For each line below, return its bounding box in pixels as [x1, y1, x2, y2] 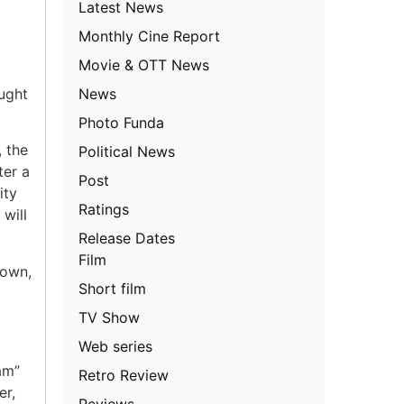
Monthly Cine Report [78, 26, 221, 45]
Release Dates [78, 228, 176, 247]
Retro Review [78, 365, 170, 384]
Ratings [78, 199, 130, 218]
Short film [78, 279, 147, 298]
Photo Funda [78, 113, 165, 132]
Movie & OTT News [78, 55, 210, 74]
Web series [78, 336, 153, 355]
